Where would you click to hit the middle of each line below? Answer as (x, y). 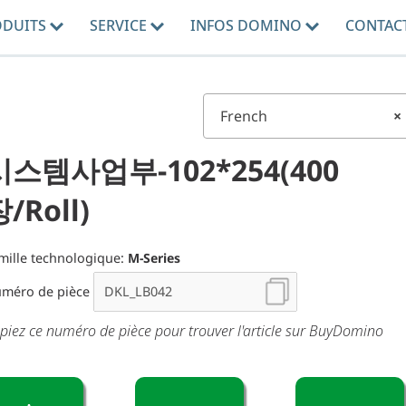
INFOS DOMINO (247, 25)
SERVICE (120, 25)
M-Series (154, 258)
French (244, 116)
